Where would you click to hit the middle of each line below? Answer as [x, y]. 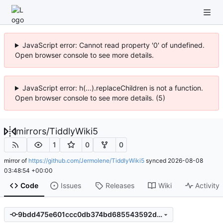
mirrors [31, 131]
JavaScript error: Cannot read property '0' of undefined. [113, 45]
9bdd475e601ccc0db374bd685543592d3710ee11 [159, 215]
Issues [71, 186]
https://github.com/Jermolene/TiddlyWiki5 [86, 160]
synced [156, 160]
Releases [120, 186]
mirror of [16, 160]
